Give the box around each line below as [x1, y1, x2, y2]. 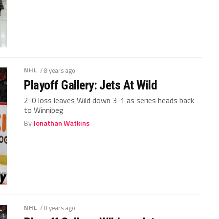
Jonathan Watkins [33, 118, 90, 129]
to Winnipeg [24, 104, 64, 116]
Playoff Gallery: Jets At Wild [24, 78, 157, 92]
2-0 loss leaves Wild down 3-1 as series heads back [24, 94, 195, 106]
